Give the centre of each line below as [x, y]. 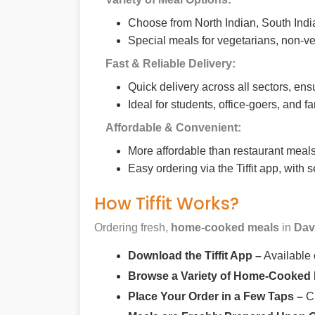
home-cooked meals [224, 228]
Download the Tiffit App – [195, 256]
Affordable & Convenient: [173, 128]
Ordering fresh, [131, 228]
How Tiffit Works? [167, 204]
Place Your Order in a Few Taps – [216, 297]
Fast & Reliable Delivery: [171, 64]
